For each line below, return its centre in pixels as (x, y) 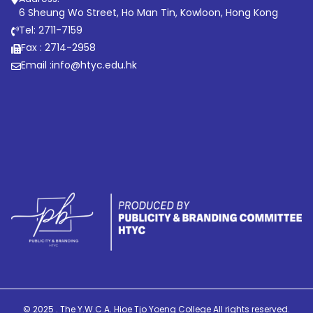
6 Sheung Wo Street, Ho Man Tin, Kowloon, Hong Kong (149, 12)
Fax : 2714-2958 (59, 47)
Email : (37, 65)
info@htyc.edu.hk (95, 65)
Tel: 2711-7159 (51, 30)
